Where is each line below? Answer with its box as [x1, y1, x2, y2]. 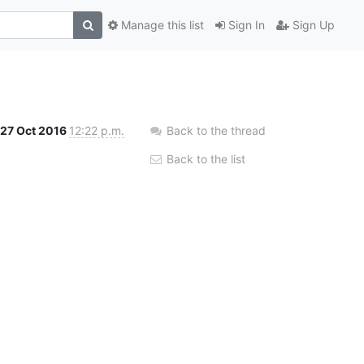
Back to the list [163, 151, 245, 166]
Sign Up [289, 18, 335, 32]
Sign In [225, 18, 265, 32]
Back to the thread [167, 123, 266, 137]
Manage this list [118, 18, 204, 32]
